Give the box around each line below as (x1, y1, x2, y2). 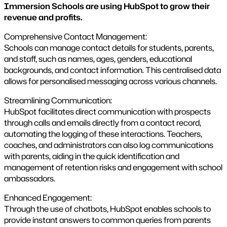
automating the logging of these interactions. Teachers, (4, 128, 202, 139)
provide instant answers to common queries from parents (4, 214, 211, 225)
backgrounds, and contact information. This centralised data (4, 64, 221, 75)
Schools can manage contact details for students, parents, (4, 42, 214, 53)
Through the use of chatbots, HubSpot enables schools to (4, 203, 211, 214)
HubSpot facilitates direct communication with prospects (4, 105, 211, 117)
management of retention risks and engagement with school (4, 161, 222, 173)
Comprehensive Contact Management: (4, 30, 147, 42)
